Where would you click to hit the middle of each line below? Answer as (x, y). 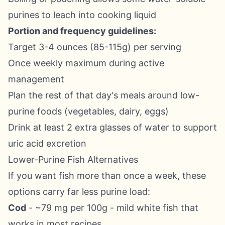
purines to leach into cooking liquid (82, 15)
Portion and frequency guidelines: (82, 31)
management (36, 79)
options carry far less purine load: (79, 192)
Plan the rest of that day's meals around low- (104, 95)
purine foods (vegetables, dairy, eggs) (88, 111)
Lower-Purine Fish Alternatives (73, 159)
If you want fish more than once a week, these (107, 176)
